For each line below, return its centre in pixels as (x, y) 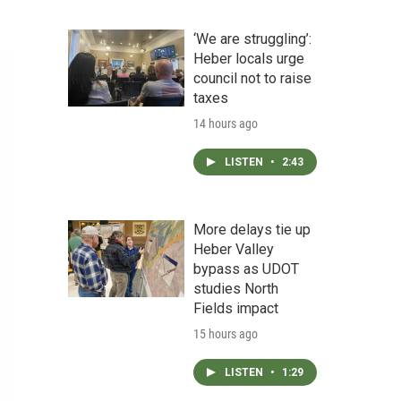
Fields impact (236, 308)
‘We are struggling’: (252, 39)
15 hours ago (226, 334)
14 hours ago (226, 124)
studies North (236, 289)
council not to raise (252, 78)
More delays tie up (252, 230)
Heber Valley (234, 249)
